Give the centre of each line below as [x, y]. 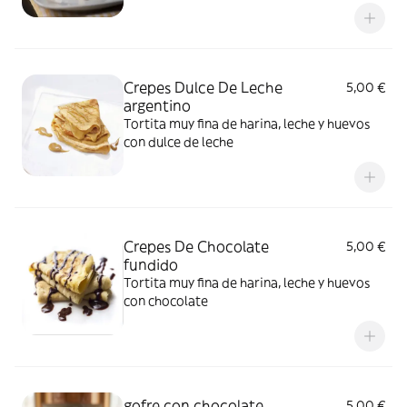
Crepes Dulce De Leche [203, 87]
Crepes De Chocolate [196, 246]
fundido [151, 264]
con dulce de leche [179, 142]
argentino [157, 105]
